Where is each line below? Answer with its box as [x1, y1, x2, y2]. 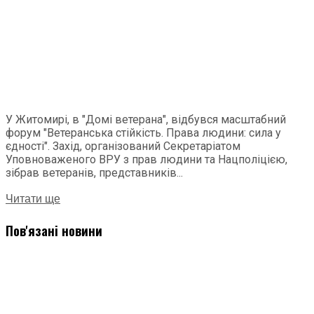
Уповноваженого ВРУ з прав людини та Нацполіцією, [6, 153, 287, 167]
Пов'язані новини [6, 221, 102, 240]
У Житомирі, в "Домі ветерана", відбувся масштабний [6, 113, 286, 127]
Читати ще [6, 191, 60, 208]
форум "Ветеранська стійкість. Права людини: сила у [6, 126, 281, 140]
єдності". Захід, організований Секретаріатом [6, 139, 240, 153]
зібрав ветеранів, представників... [6, 166, 183, 180]
